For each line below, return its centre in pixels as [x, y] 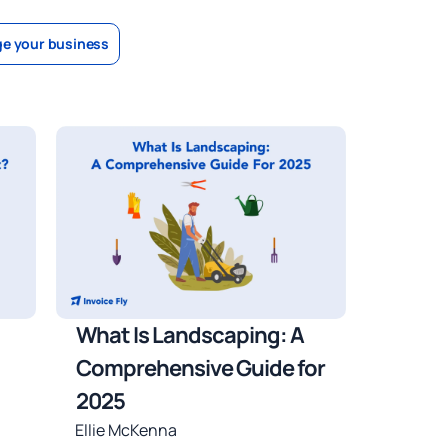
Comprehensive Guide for [201, 368]
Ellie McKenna [126, 430]
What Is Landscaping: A [190, 335]
